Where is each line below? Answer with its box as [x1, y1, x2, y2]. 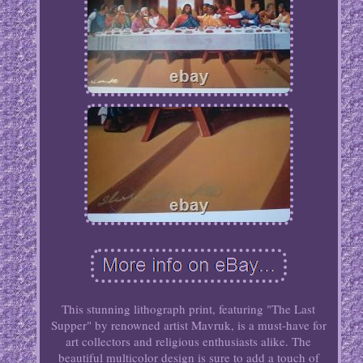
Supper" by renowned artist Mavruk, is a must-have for [50, 317, 327, 334]
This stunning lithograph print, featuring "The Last [62, 301, 316, 318]
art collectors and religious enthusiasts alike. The [66, 333, 312, 350]
